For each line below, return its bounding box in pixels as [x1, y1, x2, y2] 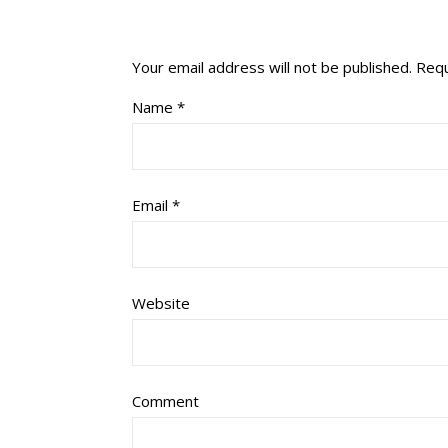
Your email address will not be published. [132, 57, 412, 77]
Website [132, 293, 190, 313]
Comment [132, 391, 199, 411]
